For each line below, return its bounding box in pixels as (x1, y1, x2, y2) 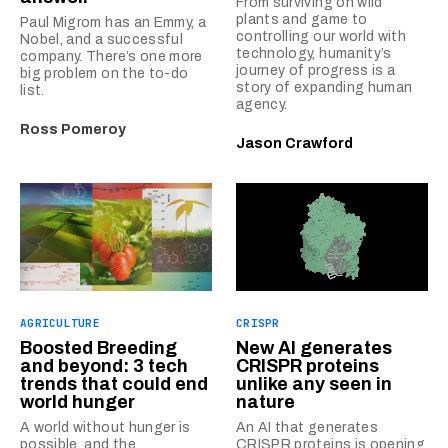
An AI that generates (236, 420, 378, 436)
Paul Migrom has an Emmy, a (20, 15, 207, 31)
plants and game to (236, 12, 368, 28)
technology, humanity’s (236, 46, 392, 62)
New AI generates (236, 338, 392, 359)
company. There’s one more (20, 49, 203, 65)
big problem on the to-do (20, 66, 189, 82)
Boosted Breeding (20, 338, 177, 359)
